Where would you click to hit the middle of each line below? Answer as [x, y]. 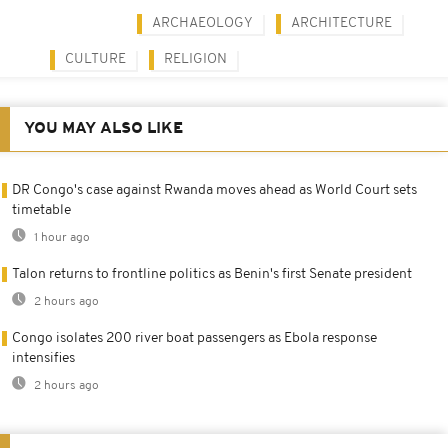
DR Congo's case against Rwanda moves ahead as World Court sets [214, 190]
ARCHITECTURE [341, 23]
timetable [41, 210]
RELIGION [195, 59]
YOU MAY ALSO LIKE [103, 128]
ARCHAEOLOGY [202, 23]
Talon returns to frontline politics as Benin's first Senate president [212, 274]
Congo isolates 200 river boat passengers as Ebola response [194, 338]
